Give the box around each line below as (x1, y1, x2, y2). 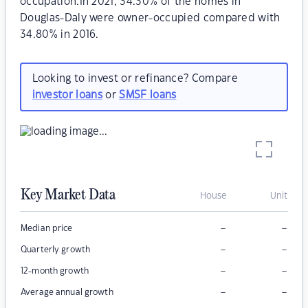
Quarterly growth (21, 245, 91, 254)
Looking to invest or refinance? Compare (32, 73, 238, 84)
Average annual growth (21, 288, 113, 297)
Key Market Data (21, 187, 115, 204)
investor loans (32, 89, 102, 100)
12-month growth (21, 267, 89, 276)
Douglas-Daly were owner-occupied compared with (20, 13, 280, 23)
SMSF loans (119, 89, 177, 100)
